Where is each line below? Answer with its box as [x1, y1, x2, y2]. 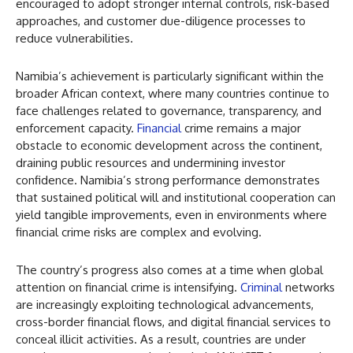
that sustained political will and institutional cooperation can [16, 190, 336, 206]
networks [282, 280, 335, 295]
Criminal [240, 280, 282, 295]
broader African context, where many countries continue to [16, 86, 329, 102]
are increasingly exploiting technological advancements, [16, 297, 314, 313]
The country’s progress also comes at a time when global [16, 262, 323, 278]
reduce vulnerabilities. [16, 31, 133, 46]
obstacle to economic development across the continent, [16, 138, 322, 154]
